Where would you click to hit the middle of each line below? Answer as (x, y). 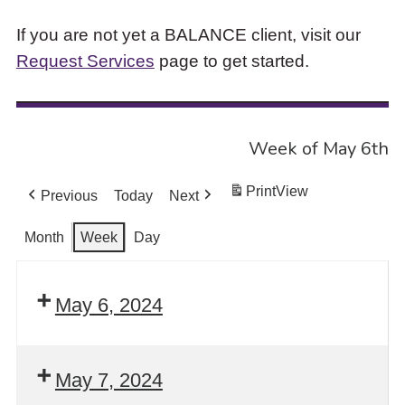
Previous (69, 196)
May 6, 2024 (108, 305)
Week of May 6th (319, 148)
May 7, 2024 (108, 381)
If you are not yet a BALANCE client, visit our (188, 34)
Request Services (85, 60)
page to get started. (231, 60)
